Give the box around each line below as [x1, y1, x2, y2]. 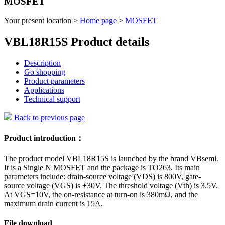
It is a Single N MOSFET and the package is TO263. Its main [4, 163, 200, 172]
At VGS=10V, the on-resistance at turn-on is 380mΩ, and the [4, 190, 198, 199]
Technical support [24, 95, 80, 104]
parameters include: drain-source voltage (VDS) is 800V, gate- [4, 172, 201, 181]
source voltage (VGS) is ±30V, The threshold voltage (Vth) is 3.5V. [4, 181, 218, 190]
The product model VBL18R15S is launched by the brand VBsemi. [4, 154, 218, 163]
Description [24, 59, 61, 68]
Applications [24, 86, 64, 95]
